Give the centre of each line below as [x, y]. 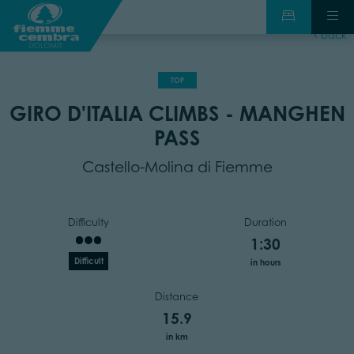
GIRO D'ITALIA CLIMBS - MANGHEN [177, 113]
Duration [265, 222]
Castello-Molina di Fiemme [177, 166]
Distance [177, 296]
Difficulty [88, 222]
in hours [265, 262]
